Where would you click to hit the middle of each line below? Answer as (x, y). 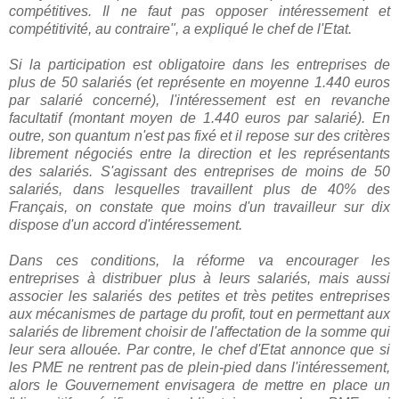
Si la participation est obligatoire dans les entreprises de (199, 64)
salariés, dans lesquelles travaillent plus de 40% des (199, 189)
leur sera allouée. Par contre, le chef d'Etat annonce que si (199, 349)
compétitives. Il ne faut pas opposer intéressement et (199, 11)
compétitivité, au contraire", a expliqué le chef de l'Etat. (180, 28)
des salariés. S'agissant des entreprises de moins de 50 (199, 171)
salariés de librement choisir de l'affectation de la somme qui (199, 331)
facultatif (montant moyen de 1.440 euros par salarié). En (199, 118)
